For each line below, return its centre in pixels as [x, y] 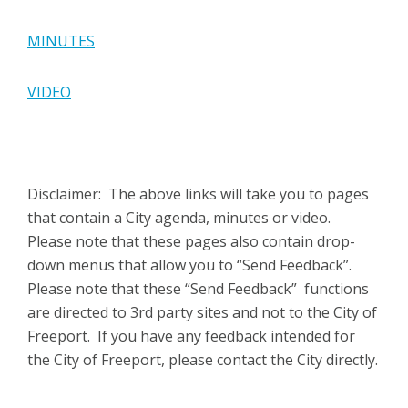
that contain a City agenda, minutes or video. [181, 218]
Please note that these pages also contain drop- [191, 242]
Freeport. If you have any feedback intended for [191, 337]
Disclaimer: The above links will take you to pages [198, 194]
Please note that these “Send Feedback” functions [198, 289]
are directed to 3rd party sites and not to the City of [202, 313]
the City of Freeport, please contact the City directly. [203, 360]
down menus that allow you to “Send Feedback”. [193, 265]
